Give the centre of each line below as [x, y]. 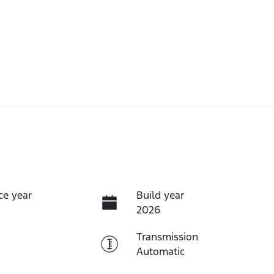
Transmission [167, 236]
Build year [160, 195]
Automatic [160, 251]
